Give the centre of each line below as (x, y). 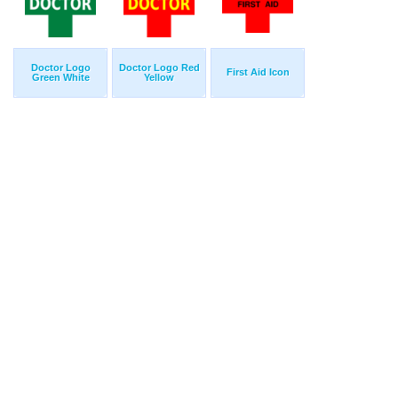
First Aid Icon (258, 72)
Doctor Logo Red (159, 68)
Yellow (159, 78)
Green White (60, 78)
